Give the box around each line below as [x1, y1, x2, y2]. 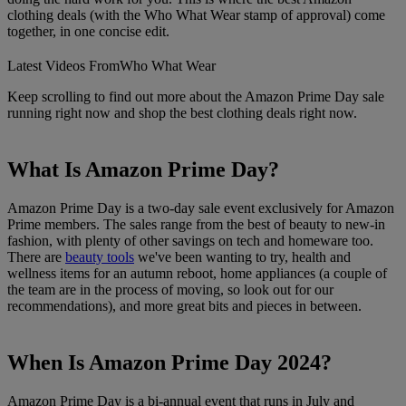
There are [7, 248, 65, 265]
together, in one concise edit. [7, 24, 169, 40]
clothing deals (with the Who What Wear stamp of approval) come [7, 7, 385, 24]
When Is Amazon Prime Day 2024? [7, 350, 332, 374]
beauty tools [65, 248, 134, 265]
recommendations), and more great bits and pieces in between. [7, 297, 362, 314]
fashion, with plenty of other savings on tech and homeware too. [7, 232, 373, 248]
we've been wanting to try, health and [134, 248, 351, 265]
